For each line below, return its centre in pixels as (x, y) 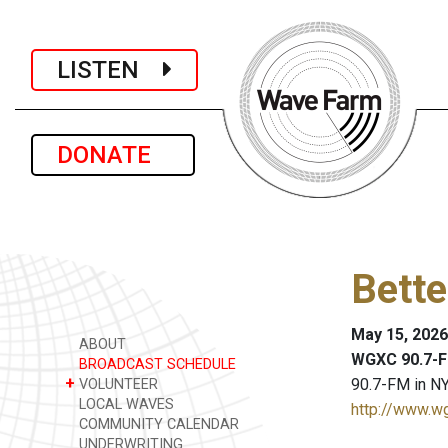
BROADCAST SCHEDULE (155, 364)
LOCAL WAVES (124, 404)
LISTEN (110, 69)
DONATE (113, 155)
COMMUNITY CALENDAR (157, 424)
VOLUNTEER (116, 384)
